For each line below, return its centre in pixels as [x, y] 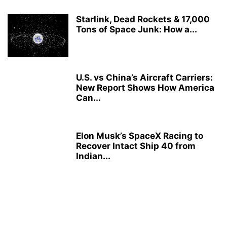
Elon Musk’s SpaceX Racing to [140, 136]
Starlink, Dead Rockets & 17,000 [143, 19]
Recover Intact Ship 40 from [136, 146]
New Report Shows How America [145, 87]
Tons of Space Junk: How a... [137, 29]
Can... [88, 98]
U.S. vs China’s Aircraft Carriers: [144, 77]
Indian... [93, 156]
